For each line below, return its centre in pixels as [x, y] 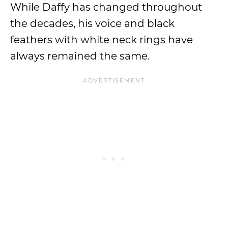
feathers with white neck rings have [102, 40]
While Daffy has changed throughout [106, 7]
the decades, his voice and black [92, 23]
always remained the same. [80, 56]
